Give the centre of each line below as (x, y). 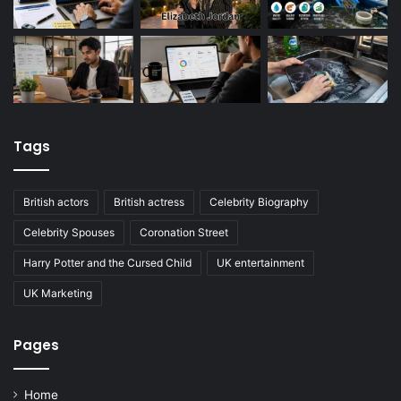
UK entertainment (260, 263)
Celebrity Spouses (69, 233)
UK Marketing (58, 294)
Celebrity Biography (259, 202)
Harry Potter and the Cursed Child (107, 263)
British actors (56, 202)
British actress (149, 202)
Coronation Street (184, 233)
